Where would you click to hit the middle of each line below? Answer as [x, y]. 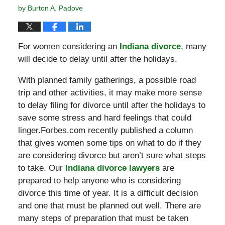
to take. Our [41, 168]
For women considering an [69, 46]
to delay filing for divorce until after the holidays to [111, 105]
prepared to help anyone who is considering [99, 180]
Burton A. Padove [55, 8]
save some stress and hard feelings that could [104, 118]
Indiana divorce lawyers [112, 168]
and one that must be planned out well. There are [109, 205]
